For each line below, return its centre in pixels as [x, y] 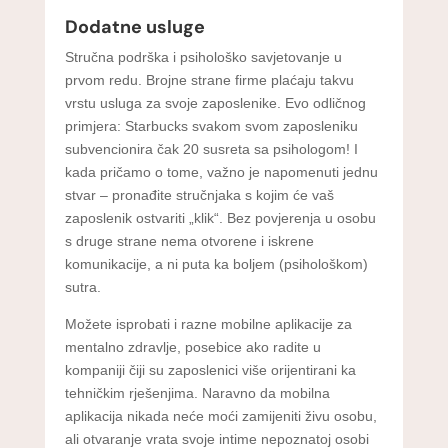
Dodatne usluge [134, 26]
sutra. [82, 286]
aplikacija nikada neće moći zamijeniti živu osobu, [220, 415]
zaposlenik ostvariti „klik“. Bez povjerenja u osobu [220, 217]
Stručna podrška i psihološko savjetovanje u [203, 56]
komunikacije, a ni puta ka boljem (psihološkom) [216, 263]
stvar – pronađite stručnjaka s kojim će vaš [199, 194]
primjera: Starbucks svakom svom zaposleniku [211, 125]
